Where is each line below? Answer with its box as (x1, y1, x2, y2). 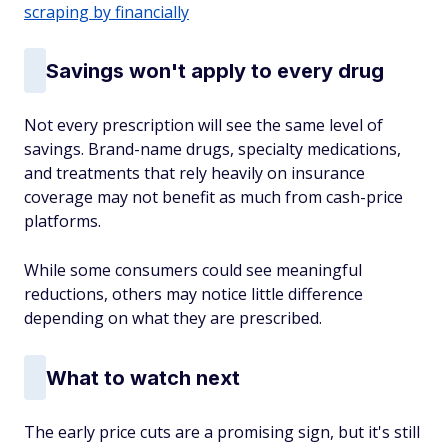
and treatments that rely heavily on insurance (24, 162, 365, 184)
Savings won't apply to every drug (46, 58, 384, 83)
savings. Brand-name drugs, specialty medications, (24, 138, 401, 160)
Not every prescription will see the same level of (24, 114, 383, 136)
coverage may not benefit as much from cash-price (24, 186, 403, 208)
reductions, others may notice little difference (24, 283, 363, 305)
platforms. (24, 210, 101, 232)
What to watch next (46, 365, 240, 390)
